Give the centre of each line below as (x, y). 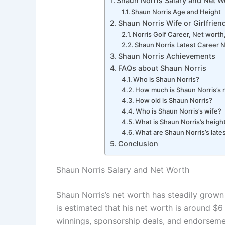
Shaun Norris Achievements (166, 56)
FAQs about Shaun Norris (162, 68)
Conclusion (138, 143)
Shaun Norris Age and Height (176, 11)
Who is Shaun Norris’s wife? (179, 111)
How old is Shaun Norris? (174, 100)
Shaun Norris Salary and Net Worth (123, 170)
